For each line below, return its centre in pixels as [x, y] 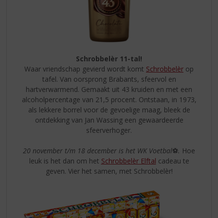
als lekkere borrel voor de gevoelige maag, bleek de [109, 109]
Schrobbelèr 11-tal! [109, 58]
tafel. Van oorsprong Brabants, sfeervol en [109, 79]
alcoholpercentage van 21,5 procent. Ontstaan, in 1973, [109, 99]
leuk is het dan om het [65, 161]
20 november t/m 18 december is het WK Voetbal [98, 150]
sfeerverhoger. [109, 130]
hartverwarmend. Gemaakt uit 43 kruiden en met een [109, 89]
